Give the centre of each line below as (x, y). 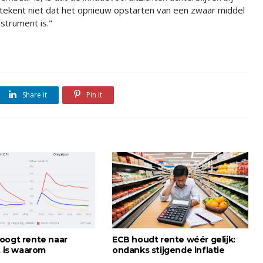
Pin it (93, 95)
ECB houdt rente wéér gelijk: (174, 240)
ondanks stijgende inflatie (168, 250)
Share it (34, 95)
